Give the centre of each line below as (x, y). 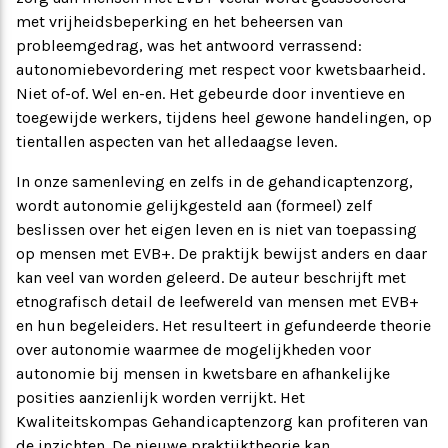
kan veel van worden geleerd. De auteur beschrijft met (211, 278)
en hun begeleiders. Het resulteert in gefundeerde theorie (223, 326)
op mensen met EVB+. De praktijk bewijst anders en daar (221, 254)
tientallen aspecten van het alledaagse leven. (176, 142)
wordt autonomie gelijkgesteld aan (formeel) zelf (194, 206)
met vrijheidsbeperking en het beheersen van (179, 22)
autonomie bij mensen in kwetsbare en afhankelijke (203, 374)
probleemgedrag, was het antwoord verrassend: (189, 46)
